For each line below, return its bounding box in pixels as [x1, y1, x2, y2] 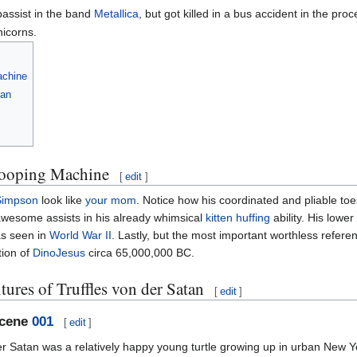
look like [38, 194, 85, 207]
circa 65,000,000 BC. [85, 246, 194, 260]
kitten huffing [206, 211, 270, 225]
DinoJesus [33, 246, 85, 260]
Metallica [93, 6, 139, 20]
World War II [49, 229, 112, 242]
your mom [85, 194, 136, 207]
